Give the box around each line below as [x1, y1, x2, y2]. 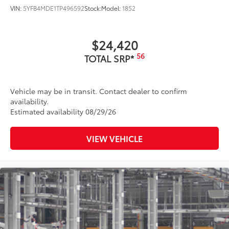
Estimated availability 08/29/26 [10, 106, 116, 117]
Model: [101, 3, 122, 12]
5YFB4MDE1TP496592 [23, 3, 84, 12]
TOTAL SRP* [84, 51, 136, 65]
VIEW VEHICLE [86, 132, 143, 144]
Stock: [84, 3, 101, 12]
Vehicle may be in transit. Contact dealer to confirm [10, 85, 187, 96]
